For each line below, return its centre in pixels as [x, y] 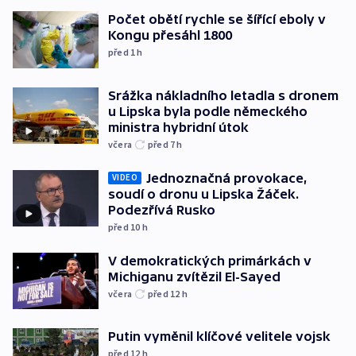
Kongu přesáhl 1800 [170, 35]
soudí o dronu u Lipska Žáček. [203, 193]
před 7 [163, 144]
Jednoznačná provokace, [227, 178]
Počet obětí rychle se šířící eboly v [217, 19]
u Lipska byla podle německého [208, 111]
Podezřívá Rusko [162, 209]
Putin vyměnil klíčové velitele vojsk [219, 337]
